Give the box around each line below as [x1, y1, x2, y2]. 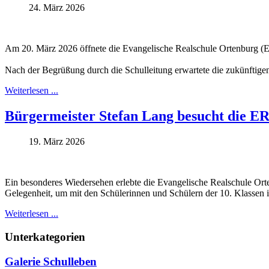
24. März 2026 [29, 2, 85, 13]
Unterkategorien [5, 230, 85, 243]
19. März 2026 [29, 136, 85, 147]
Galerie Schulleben [5, 255, 97, 268]
